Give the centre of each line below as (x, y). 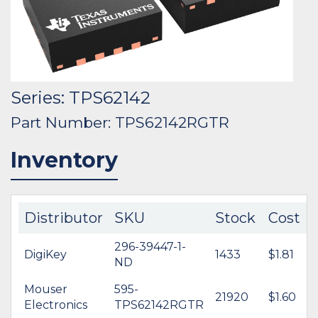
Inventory (64, 160)
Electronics (56, 305)
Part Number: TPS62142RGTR (120, 122)
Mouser (46, 289)
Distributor (64, 218)
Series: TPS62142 (81, 97)
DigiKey (45, 254)
